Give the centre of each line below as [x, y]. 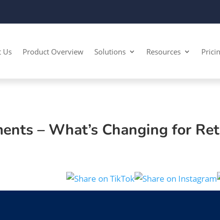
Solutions [110, 52]
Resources [164, 52]
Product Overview [53, 52]
